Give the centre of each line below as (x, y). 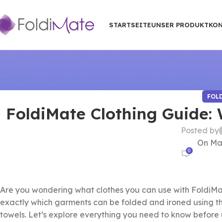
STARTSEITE (130, 25)
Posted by (200, 130)
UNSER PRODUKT (180, 25)
